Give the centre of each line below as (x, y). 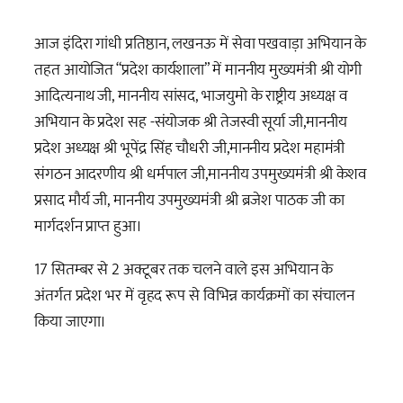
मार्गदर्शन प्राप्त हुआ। (88, 227)
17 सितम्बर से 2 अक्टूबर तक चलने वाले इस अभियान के (184, 269)
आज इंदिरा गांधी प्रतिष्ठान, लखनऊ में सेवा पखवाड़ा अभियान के (201, 44)
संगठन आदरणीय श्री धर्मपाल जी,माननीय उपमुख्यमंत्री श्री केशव (201, 175)
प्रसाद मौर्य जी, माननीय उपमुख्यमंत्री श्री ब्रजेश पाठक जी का (189, 201)
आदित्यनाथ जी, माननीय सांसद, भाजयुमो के (150, 96)
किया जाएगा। (71, 321)
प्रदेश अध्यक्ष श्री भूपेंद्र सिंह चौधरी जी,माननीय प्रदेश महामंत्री (190, 148)
